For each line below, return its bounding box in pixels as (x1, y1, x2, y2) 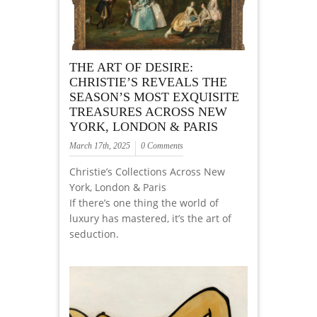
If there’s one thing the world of (69, 196, 219, 210)
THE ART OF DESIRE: (69, 60, 193, 75)
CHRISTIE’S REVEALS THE (69, 75, 227, 90)
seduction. (69, 227, 119, 241)
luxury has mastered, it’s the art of (69, 212, 231, 226)
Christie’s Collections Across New (69, 165, 225, 179)
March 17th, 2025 (69, 141, 130, 151)
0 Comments (141, 141, 183, 151)
